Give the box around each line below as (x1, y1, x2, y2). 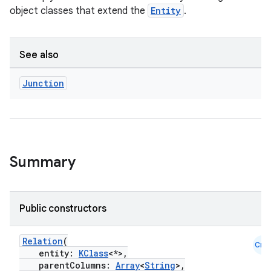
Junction (22, 77, 64, 89)
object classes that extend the (10, 5, 148, 17)
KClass (79, 247, 108, 259)
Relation (22, 235, 63, 247)
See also (19, 49, 59, 61)
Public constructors (19, 203, 106, 215)
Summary (10, 153, 76, 171)
